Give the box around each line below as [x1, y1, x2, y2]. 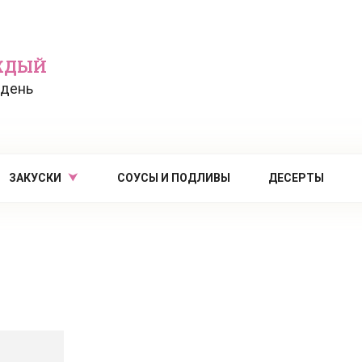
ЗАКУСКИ [9, 171, 62, 184]
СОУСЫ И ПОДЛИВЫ [116, 171, 230, 184]
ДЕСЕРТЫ [267, 171, 324, 184]
